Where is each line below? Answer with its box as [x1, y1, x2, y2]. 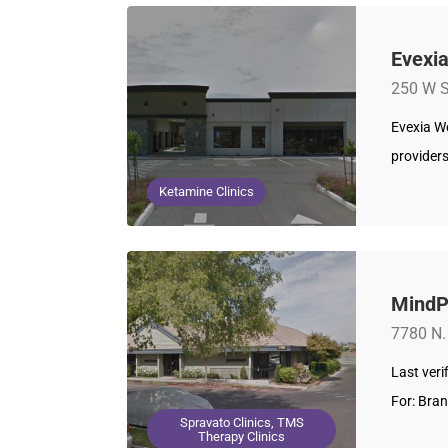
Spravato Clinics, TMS [179, 415, 304, 430]
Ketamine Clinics [159, 184, 254, 199]
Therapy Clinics [198, 429, 286, 444]
